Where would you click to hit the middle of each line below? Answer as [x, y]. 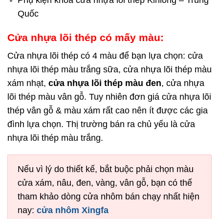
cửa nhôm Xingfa [73, 210]
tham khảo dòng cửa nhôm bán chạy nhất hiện [109, 197]
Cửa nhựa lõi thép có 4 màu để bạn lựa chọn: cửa [105, 55]
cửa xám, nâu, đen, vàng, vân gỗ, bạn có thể [105, 183]
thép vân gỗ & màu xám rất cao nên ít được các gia [108, 110]
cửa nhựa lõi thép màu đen [105, 83]
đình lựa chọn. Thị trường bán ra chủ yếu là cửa [101, 124]
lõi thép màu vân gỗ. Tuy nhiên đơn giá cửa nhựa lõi [109, 97]
